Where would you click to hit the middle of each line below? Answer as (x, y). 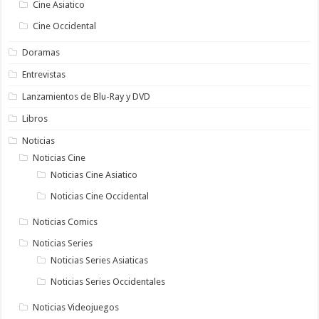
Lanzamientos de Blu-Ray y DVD (87, 96)
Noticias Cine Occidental (100, 196)
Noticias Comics (66, 221)
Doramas (41, 52)
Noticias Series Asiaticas (100, 260)
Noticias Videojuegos (76, 307)
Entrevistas (44, 74)
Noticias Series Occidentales (108, 281)
